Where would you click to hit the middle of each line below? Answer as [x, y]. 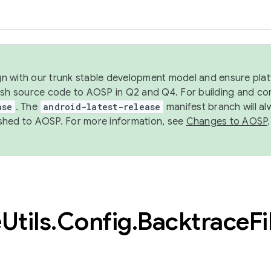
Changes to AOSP [227, 122]
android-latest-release [102, 107]
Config [94, 221]
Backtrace [193, 221]
